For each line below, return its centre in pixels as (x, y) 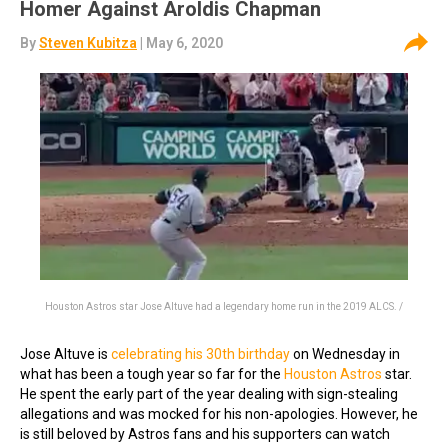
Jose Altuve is (65, 354)
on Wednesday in (345, 354)
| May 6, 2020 (180, 43)
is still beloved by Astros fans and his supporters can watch (205, 434)
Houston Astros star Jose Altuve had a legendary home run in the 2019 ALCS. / (224, 306)
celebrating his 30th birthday (200, 354)
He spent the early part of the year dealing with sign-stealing (209, 394)
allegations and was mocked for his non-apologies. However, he (219, 414)
